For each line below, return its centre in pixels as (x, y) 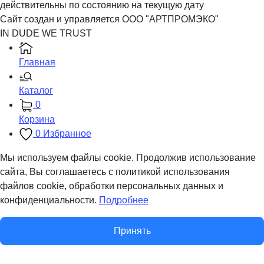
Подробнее (124, 200)
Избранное (67, 134)
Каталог (36, 91)
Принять (132, 231)
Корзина (37, 120)
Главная (37, 62)
